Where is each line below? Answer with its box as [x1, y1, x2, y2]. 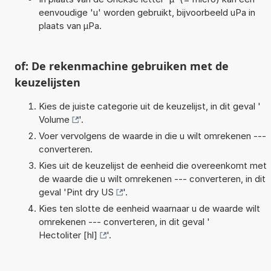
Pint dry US [66, 186, 114, 198]
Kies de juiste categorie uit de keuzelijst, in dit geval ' [38, 100, 261, 112]
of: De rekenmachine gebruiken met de [14, 58, 229, 73]
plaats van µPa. [38, 19, 102, 31]
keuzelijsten [14, 74, 80, 90]
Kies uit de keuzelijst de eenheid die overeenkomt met [38, 159, 267, 171]
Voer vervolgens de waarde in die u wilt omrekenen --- [38, 129, 266, 142]
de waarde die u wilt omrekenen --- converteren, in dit [38, 172, 266, 184]
